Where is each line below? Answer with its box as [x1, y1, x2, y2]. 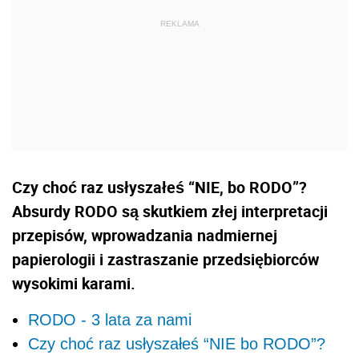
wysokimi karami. [12, 272, 135, 294]
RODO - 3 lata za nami [28, 310, 192, 329]
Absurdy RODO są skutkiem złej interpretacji [12, 200, 328, 222]
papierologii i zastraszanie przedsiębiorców [12, 248, 319, 270]
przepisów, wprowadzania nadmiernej [12, 224, 277, 246]
